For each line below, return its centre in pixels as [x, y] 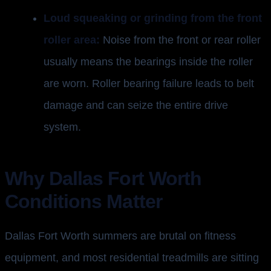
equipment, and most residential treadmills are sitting [132, 258]
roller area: [72, 40]
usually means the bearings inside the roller [148, 62]
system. [62, 127]
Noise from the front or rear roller [180, 40]
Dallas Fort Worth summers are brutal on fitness [120, 236]
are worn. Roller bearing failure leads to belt [149, 84]
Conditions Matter [83, 202]
